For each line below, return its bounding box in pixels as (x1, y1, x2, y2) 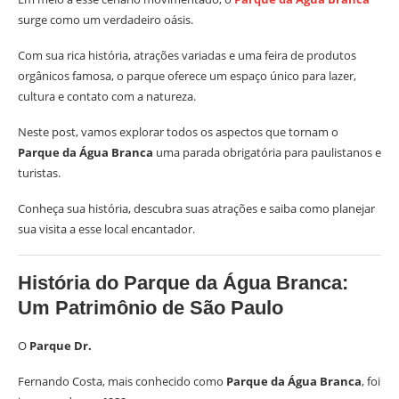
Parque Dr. (29, 338, 92, 354)
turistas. (18, 165, 61, 181)
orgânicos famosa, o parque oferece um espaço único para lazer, (18, 68, 356, 84)
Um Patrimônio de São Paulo (18, 297, 283, 319)
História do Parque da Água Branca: (18, 272, 348, 294)
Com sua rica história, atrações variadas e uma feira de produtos (18, 47, 356, 63)
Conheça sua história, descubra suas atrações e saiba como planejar (18, 200, 375, 216)
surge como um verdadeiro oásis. (18, 12, 193, 28)
